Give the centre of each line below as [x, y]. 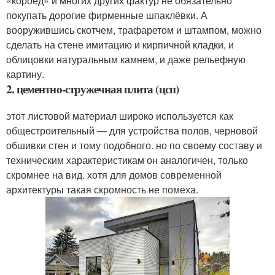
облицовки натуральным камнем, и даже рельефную [126, 59]
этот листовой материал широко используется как [120, 115]
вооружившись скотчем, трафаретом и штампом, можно [134, 29]
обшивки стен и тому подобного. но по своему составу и [134, 145]
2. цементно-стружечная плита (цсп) [92, 88]
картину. [25, 74]
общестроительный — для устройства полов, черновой [132, 130]
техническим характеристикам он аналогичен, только [127, 160]
